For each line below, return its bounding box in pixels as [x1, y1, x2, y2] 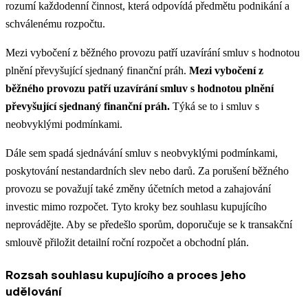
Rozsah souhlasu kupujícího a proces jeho [5, 267, 246, 283]
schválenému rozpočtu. [5, 18, 105, 30]
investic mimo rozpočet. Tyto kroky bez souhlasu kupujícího [5, 201, 267, 213]
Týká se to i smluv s [170, 100, 259, 113]
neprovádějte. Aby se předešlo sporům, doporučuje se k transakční [5, 219, 292, 231]
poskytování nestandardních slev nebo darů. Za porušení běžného [5, 165, 289, 177]
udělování [5, 284, 61, 299]
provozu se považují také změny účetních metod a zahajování [5, 183, 271, 195]
